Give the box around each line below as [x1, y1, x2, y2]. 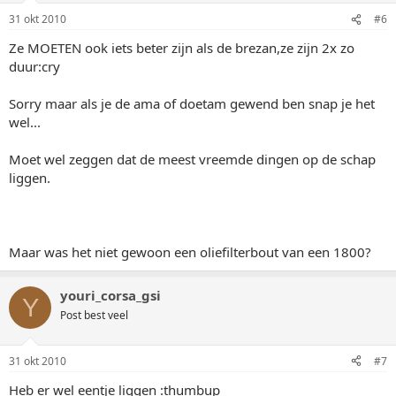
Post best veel [60, 308, 128, 323]
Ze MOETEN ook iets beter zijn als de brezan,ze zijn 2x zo [9, 39, 354, 57]
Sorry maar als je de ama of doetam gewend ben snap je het [9, 95, 375, 112]
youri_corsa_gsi [60, 286, 161, 304]
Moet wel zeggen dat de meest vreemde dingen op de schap [9, 150, 376, 168]
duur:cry [9, 57, 60, 75]
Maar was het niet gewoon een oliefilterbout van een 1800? [9, 243, 371, 261]
